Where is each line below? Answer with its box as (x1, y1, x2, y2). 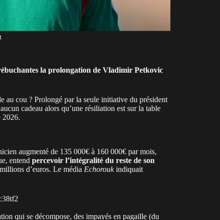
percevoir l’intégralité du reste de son (32, 156, 155, 165)
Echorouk (84, 165, 114, 173)
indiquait (114, 165, 143, 173)
